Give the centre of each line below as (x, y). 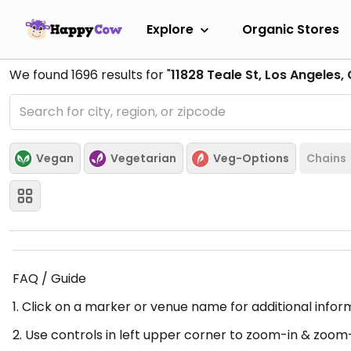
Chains (326, 158)
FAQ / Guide (49, 279)
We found (40, 75)
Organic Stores (291, 29)
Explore (170, 29)
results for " (134, 75)
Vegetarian (143, 158)
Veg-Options (251, 158)
